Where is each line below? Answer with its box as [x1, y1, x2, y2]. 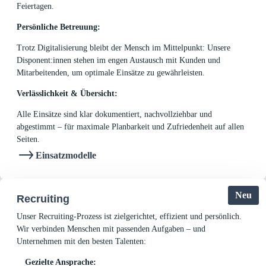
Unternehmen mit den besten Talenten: [17, 237, 146, 246]
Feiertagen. [17, 2, 56, 11]
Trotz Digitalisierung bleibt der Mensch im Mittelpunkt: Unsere [17, 43, 230, 53]
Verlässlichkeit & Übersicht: [17, 89, 118, 99]
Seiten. [17, 135, 40, 144]
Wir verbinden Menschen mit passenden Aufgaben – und [17, 224, 205, 234]
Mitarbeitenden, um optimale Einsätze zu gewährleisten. [17, 68, 207, 78]
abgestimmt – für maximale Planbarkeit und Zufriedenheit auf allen [17, 122, 244, 132]
